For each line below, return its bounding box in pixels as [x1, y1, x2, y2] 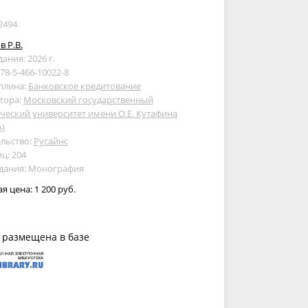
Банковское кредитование [27, 80, 141, 92]
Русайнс [33, 135, 68, 147]
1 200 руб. [34, 183, 76, 195]
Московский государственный [23, 93, 153, 106]
